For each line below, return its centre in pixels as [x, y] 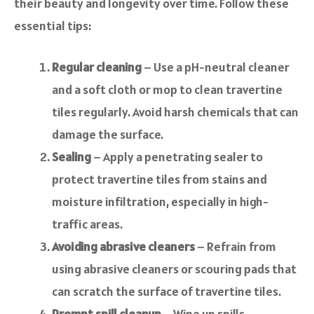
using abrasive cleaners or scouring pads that [174, 269]
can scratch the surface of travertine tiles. [166, 292]
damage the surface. [108, 135]
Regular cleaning [97, 67]
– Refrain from [235, 247]
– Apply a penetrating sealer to [177, 157]
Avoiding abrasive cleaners [123, 247]
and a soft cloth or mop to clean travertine [167, 90]
